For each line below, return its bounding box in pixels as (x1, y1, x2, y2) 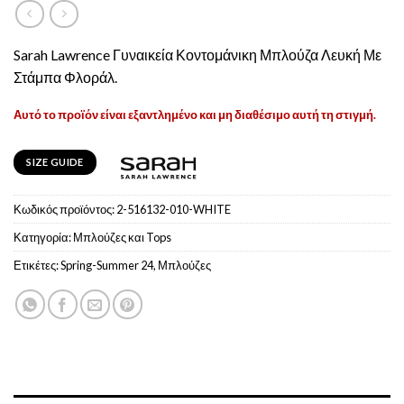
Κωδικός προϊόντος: (14, 201, 116, 216)
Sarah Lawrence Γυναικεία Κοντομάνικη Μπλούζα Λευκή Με (14, 46, 381, 64)
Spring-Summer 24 (60, 257, 153, 272)
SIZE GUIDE (26, 156, 84, 169)
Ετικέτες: (14, 257, 60, 272)
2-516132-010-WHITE (116, 201, 231, 216)
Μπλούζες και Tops (73, 229, 171, 244)
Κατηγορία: (14, 229, 73, 244)
